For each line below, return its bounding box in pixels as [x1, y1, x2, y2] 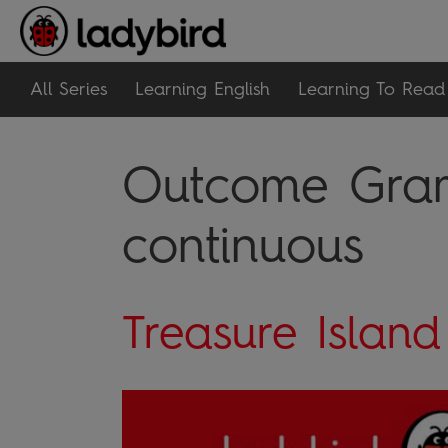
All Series [30, 78, 107, 101]
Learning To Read [298, 78, 445, 101]
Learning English [135, 78, 270, 101]
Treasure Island [122, 304, 441, 360]
